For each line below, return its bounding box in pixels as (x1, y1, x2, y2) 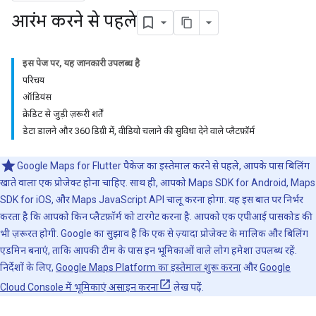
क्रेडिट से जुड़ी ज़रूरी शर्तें (23, 109, 103, 119)
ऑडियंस (23, 92, 51, 102)
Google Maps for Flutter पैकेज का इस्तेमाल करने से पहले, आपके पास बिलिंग (17, 160, 310, 171)
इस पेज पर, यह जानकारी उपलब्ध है (23, 58, 140, 68)
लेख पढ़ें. (171, 281, 204, 293)
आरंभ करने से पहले (11, 11, 137, 32)
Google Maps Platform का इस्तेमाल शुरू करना (56, 262, 241, 273)
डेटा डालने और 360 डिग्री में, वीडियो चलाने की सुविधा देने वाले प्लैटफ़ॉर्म (23, 126, 255, 136)
